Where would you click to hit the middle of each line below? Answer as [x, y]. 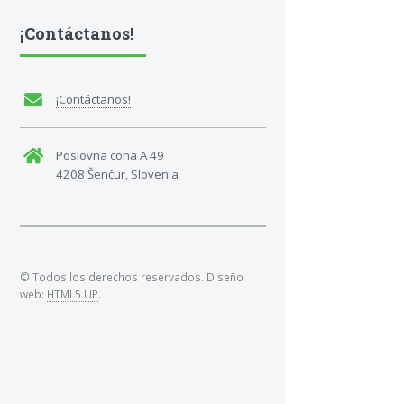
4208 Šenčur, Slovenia [117, 174]
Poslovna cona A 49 [110, 155]
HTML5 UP [73, 294]
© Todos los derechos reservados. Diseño [132, 277]
